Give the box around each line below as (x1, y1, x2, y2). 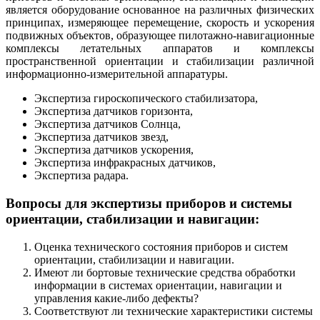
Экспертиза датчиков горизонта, (34, 105, 193, 118)
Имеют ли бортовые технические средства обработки (34, 266, 296, 279)
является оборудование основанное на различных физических (6, 4, 314, 16)
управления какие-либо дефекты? (34, 291, 199, 304)
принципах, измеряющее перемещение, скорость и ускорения (6, 16, 314, 29)
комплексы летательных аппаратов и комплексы (6, 42, 314, 55)
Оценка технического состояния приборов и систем (34, 240, 288, 253)
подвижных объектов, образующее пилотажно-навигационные (6, 29, 314, 42)
